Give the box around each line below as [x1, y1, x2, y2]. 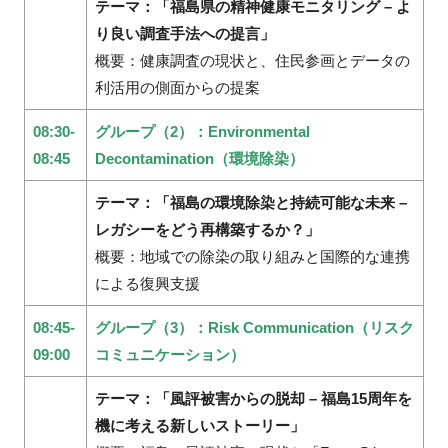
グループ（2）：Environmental [94, 122, 310, 140]
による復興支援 [94, 274, 200, 292]
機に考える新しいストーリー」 [94, 416, 305, 434]
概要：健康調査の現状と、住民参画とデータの [94, 51, 410, 69]
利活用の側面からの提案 [94, 78, 260, 96]
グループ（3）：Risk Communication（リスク [94, 318, 414, 336]
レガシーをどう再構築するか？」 [94, 220, 320, 238]
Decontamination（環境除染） [94, 149, 304, 167]
